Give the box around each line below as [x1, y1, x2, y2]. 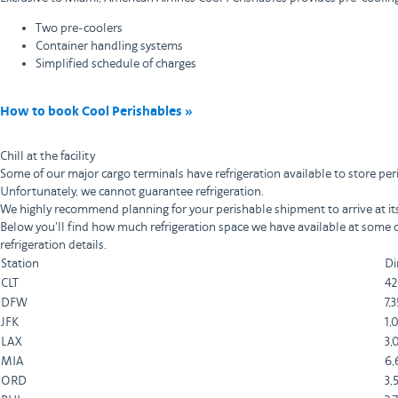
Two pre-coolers [36, 21, 123, 36]
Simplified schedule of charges [36, 57, 196, 71]
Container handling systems [36, 39, 183, 53]
